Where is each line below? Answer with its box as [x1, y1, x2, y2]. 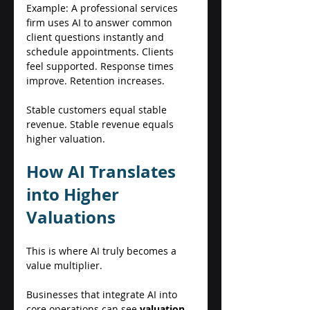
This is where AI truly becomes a [26, 244, 179, 257]
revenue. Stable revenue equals [26, 117, 176, 131]
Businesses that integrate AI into [26, 287, 180, 301]
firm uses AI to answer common [26, 15, 175, 29]
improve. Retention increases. [26, 73, 167, 87]
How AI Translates [26, 159, 180, 183]
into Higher [26, 182, 123, 206]
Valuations [26, 205, 120, 229]
